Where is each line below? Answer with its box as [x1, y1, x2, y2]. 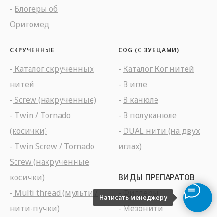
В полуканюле [123, 109, 177, 121]
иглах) [118, 140, 142, 152]
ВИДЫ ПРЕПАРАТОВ [118, 171, 195, 183]
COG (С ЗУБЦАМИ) [118, 46, 179, 54]
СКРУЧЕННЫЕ [10, 46, 55, 54]
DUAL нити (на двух [123, 125, 200, 136]
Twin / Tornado [13, 109, 71, 121]
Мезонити [123, 202, 163, 214]
